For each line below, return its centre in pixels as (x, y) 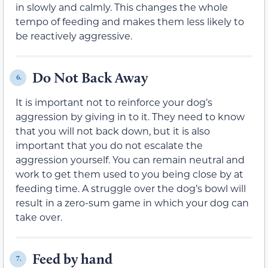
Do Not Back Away (90, 77)
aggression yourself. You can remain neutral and (130, 159)
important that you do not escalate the (109, 145)
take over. (39, 217)
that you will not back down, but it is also (113, 130)
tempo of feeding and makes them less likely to (130, 21)
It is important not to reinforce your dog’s (114, 102)
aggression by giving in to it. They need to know (130, 116)
